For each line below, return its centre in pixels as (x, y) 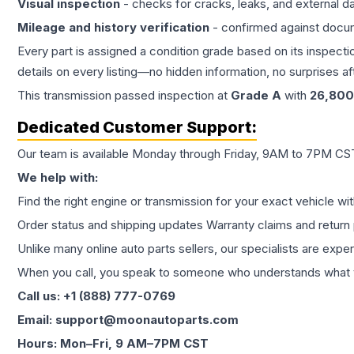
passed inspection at (171, 96)
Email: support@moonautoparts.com (128, 320)
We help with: (58, 178)
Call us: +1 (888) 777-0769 (96, 296)
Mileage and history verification (113, 28)
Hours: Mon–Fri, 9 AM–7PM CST (113, 344)
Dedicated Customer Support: (137, 128)
